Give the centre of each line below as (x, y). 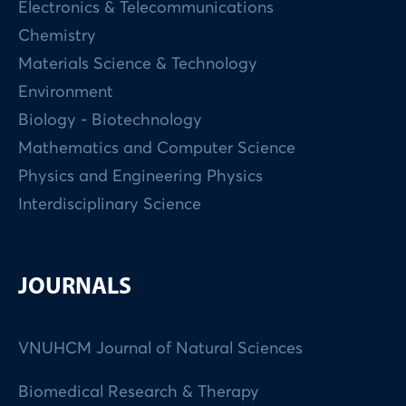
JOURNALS (75, 287)
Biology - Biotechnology (111, 120)
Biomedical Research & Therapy (139, 392)
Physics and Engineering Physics (141, 176)
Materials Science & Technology (138, 64)
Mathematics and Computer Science (157, 148)
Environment (66, 92)
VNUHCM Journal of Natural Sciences (161, 348)
